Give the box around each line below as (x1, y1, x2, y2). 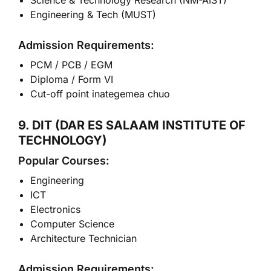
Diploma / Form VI (30, 73, 113, 85)
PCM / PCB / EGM (30, 59, 113, 71)
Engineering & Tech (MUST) (30, 8, 156, 21)
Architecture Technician (30, 232, 137, 244)
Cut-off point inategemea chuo (30, 88, 170, 100)
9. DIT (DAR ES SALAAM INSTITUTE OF (18, 118, 246, 132)
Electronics (30, 203, 80, 215)
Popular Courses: (18, 154, 109, 167)
